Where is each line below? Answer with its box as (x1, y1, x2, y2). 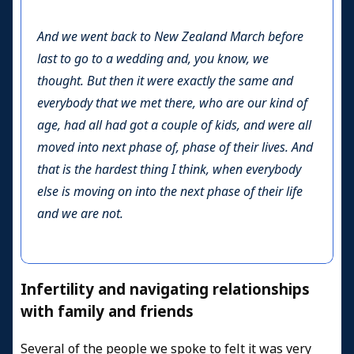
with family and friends (21, 300, 194, 322)
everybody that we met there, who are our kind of (37, 94, 307, 113)
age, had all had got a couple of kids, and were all (37, 116, 311, 135)
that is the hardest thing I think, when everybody (37, 160, 301, 179)
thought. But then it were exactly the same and (37, 72, 293, 91)
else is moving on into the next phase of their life (37, 183, 303, 201)
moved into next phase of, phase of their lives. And (37, 138, 313, 157)
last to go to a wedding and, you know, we (37, 50, 269, 69)
